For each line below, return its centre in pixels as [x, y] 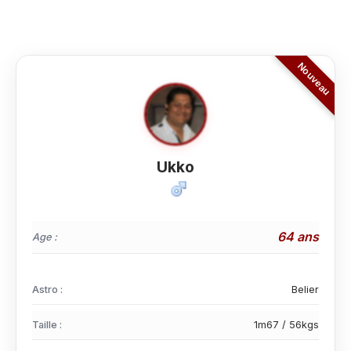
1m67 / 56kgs [286, 325]
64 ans [298, 237]
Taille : [47, 325]
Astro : [47, 289]
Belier [305, 289]
